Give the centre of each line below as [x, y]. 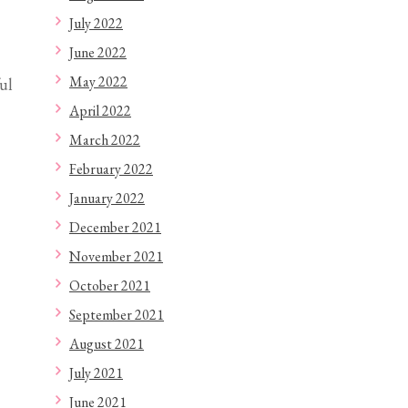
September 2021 [117, 315]
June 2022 [98, 52]
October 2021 [110, 286]
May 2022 [98, 82]
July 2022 [96, 23]
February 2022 [111, 169]
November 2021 [116, 256]
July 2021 [96, 373]
